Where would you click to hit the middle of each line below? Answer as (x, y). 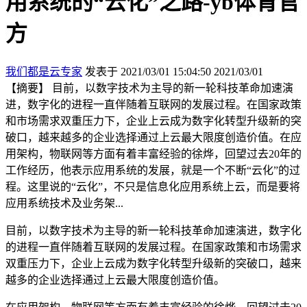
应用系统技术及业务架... (64, 203)
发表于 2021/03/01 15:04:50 (148, 71)
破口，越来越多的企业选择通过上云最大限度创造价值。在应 (153, 137)
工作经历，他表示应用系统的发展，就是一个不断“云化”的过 (153, 170)
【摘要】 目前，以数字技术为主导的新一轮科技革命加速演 (149, 88)
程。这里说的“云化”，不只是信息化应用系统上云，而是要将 (153, 186)
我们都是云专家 (44, 71)
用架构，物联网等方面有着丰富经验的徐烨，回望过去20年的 (153, 153)
